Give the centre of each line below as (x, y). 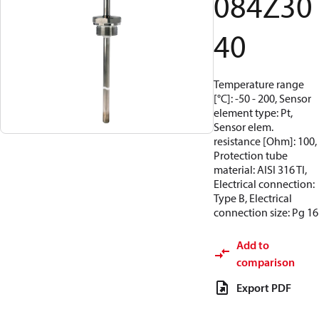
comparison (266, 262)
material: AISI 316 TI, (260, 169)
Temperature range (259, 84)
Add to (253, 245)
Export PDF (264, 288)
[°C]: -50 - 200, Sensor (262, 98)
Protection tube (251, 155)
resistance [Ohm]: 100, (265, 141)
